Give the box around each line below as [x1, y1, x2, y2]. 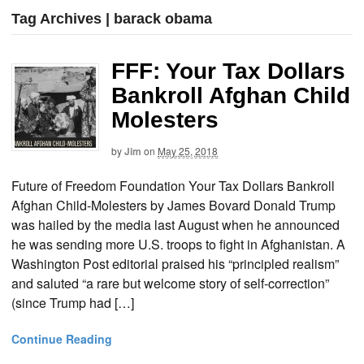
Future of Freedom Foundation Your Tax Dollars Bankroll [11, 175, 335, 195]
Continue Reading [11, 330, 112, 347]
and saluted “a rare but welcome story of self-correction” [11, 273, 329, 292]
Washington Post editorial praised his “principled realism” [11, 253, 339, 273]
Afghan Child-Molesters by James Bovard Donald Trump [11, 195, 336, 214]
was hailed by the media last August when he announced [11, 214, 340, 234]
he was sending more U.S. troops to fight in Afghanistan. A [11, 234, 345, 253]
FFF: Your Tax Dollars [111, 58, 345, 84]
